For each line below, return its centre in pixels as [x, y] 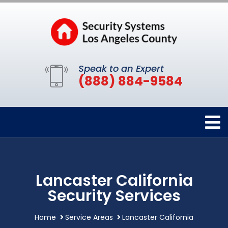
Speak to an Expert [121, 68]
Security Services [114, 196]
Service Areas [89, 217]
